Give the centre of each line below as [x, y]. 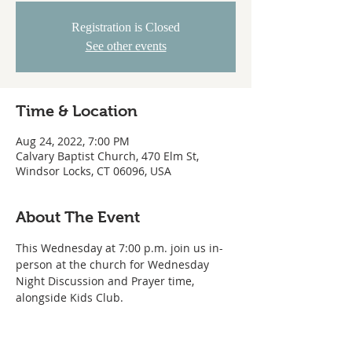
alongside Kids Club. [70, 297]
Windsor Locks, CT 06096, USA [93, 171]
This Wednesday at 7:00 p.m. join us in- [119, 248]
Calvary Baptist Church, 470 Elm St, [107, 156]
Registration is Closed [126, 27]
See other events [126, 46]
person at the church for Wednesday [114, 264]
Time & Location [77, 111]
